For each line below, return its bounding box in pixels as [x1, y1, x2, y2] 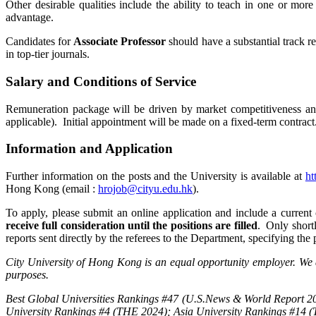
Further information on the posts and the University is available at [6, 170, 305, 183]
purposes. [6, 269, 49, 281]
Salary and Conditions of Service [6, 73, 196, 89]
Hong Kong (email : [6, 183, 98, 195]
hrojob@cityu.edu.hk [98, 183, 193, 195]
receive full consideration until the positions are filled [6, 219, 257, 232]
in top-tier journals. [6, 48, 90, 61]
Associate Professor [73, 35, 166, 48]
